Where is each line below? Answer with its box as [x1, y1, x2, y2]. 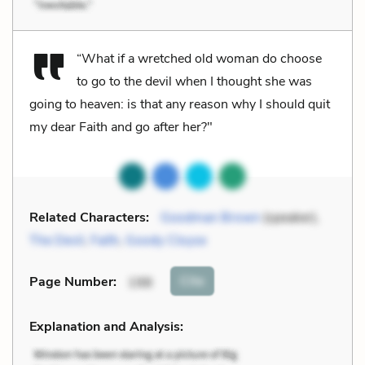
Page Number [29, 273, 113, 292]
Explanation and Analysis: [29, 317, 183, 336]
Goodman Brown [161, 208, 260, 226]
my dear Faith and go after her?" [29, 117, 213, 136]
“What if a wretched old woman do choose [77, 49, 322, 68]
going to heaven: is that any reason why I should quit [29, 95, 330, 113]
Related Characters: [29, 208, 149, 226]
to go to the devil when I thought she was [77, 72, 312, 90]
